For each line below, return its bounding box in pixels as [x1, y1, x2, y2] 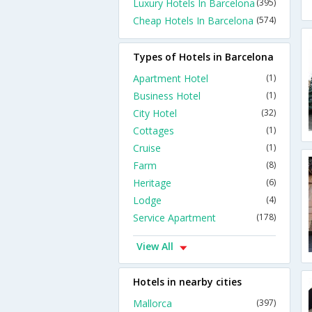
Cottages [133, 124, 174, 137]
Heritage [133, 176, 171, 189]
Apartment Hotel [133, 72, 208, 85]
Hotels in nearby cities [133, 275, 242, 288]
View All [136, 240, 173, 253]
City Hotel [133, 107, 177, 120]
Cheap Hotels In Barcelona [133, 14, 253, 27]
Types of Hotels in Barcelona [133, 50, 274, 63]
